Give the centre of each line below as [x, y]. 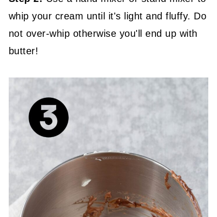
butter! [23, 51]
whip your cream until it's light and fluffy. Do [108, 16]
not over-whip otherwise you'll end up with [103, 33]
